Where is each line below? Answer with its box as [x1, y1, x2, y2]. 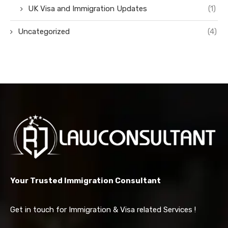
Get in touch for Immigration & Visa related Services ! [10, 205, 196, 214]
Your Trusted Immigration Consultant [10, 176, 161, 185]
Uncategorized [18, 27, 70, 37]
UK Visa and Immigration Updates [28, 4, 147, 14]
